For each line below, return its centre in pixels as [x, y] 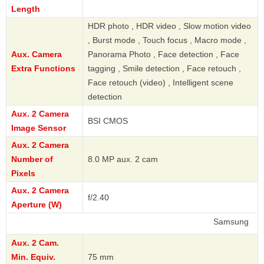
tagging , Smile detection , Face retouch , [164, 69]
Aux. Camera [37, 55]
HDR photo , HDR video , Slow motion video [169, 26]
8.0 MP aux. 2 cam [123, 159]
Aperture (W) [37, 205]
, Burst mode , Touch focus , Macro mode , [167, 40]
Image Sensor [39, 128]
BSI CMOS [108, 121]
